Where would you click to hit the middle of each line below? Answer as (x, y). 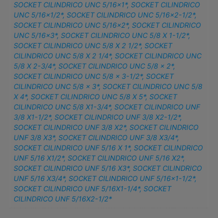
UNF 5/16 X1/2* (39, 158)
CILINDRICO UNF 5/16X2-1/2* (63, 199)
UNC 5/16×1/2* (38, 15)
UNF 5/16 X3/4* (39, 179)
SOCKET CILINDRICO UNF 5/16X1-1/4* (77, 189)
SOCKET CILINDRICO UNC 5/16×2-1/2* (131, 15)
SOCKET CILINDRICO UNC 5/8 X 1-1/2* (125, 36)
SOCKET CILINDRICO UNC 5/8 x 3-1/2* (78, 76)
